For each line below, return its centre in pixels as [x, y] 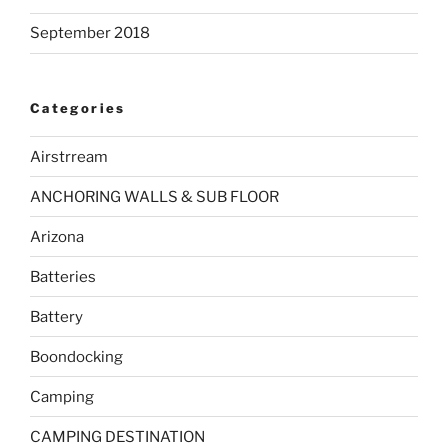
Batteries [63, 276]
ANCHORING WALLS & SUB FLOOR [154, 196]
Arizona [57, 236]
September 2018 [90, 33]
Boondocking [76, 356]
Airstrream [69, 156]
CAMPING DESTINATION [117, 436]
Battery [56, 316]
